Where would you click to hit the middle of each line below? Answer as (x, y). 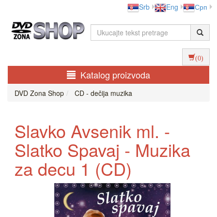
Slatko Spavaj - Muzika (102, 150)
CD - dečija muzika (102, 93)
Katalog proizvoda (115, 75)
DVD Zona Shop (39, 93)
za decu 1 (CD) (73, 169)
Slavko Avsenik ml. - (92, 131)
